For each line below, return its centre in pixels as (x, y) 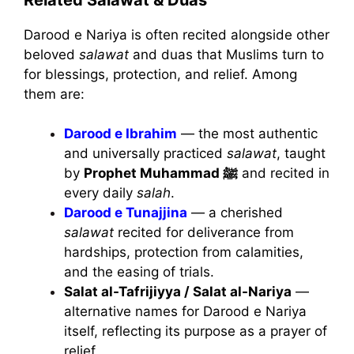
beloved (51, 54)
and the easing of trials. (139, 272)
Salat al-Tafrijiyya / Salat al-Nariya (178, 292)
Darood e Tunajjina (126, 213)
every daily (100, 193)
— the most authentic (247, 134)
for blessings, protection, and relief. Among (160, 74)
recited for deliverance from (204, 233)
